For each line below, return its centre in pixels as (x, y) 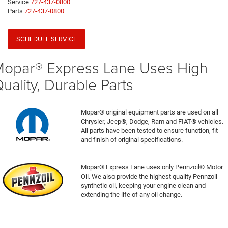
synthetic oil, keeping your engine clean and (144, 186)
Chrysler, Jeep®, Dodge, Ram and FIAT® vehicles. (152, 122)
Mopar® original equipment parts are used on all (150, 112)
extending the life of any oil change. (132, 195)
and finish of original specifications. (132, 140)
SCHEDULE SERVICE (47, 39)
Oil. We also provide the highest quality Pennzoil (149, 177)
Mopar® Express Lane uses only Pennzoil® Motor (152, 167)
